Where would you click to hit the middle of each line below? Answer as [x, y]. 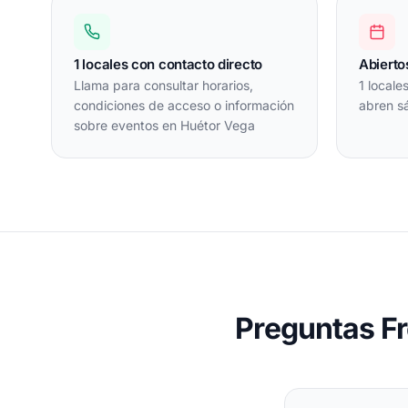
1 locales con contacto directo [168, 64]
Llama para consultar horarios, [163, 85]
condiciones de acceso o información [184, 105]
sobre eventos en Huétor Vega [164, 125]
